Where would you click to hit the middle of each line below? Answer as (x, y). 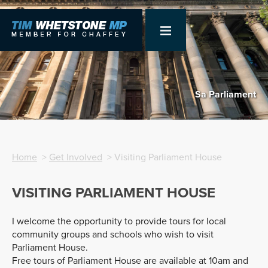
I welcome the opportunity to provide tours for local (119, 221)
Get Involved (76, 157)
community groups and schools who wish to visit (113, 234)
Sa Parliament (226, 94)
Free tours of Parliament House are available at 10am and (130, 261)
